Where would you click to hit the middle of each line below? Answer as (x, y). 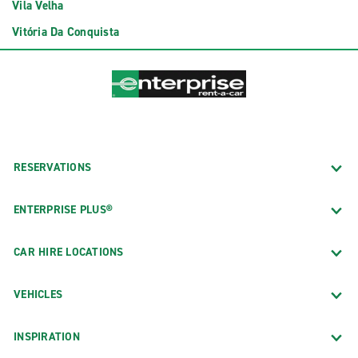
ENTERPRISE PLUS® (63, 209)
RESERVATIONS (52, 167)
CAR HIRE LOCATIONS (69, 252)
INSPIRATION (47, 336)
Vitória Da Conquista (66, 32)
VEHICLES (38, 294)
